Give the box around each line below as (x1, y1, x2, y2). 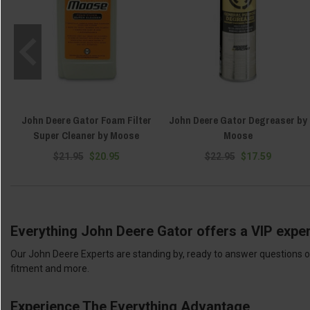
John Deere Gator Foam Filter (21, 113, 152, 127)
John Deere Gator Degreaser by (168, 113, 307, 127)
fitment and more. (10, 262, 89, 274)
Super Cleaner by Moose (33, 128, 139, 143)
